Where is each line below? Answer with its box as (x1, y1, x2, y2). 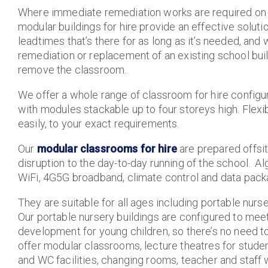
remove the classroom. (18, 63, 127, 76)
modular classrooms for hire (36, 142, 177, 155)
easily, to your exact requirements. (18, 117, 179, 130)
